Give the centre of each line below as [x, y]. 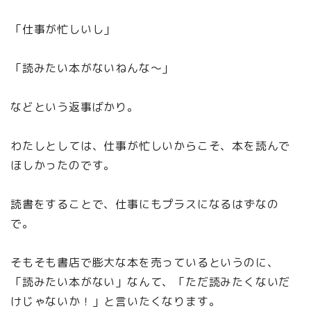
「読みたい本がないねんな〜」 [92, 68]
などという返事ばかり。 [75, 107]
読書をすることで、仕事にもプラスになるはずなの [145, 204]
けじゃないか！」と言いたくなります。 [116, 302]
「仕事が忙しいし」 [63, 30]
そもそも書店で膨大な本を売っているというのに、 [145, 263]
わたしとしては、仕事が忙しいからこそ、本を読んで [151, 146]
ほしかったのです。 [63, 166]
